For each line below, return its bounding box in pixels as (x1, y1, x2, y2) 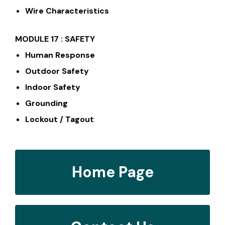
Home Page (71, 162, 154, 182)
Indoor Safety (25, 81, 80, 92)
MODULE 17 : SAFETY (15, 33, 95, 44)
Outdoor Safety (25, 65, 89, 76)
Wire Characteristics (25, 5, 109, 16)
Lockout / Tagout (25, 114, 94, 125)
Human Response (25, 49, 95, 60)
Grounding (25, 97, 68, 108)
